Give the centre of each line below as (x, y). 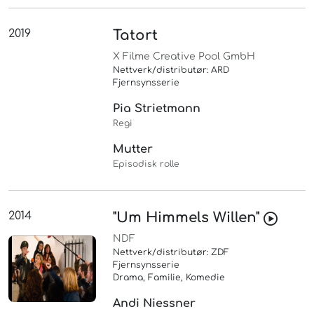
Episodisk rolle (146, 164)
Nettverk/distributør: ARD (171, 70)
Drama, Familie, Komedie (169, 278)
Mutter (133, 150)
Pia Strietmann (157, 109)
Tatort (136, 36)
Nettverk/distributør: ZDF (171, 253)
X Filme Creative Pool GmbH (184, 57)
